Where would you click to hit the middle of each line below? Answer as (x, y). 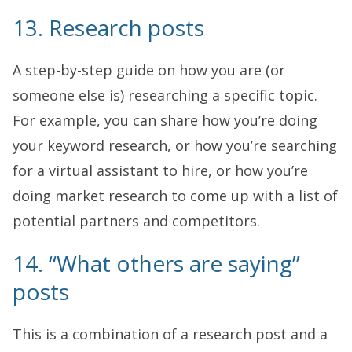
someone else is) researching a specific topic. (165, 95)
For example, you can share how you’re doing (165, 120)
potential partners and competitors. (136, 220)
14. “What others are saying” (156, 263)
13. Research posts (108, 27)
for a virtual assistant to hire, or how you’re (160, 170)
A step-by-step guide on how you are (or (149, 70)
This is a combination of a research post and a (170, 334)
